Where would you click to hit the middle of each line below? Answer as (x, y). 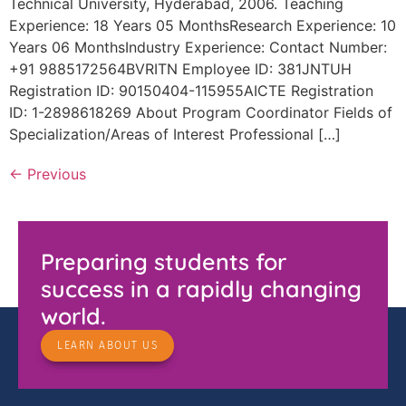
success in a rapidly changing (201, 289)
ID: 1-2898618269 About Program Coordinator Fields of (201, 113)
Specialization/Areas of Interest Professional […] (175, 135)
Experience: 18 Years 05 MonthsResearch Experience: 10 (203, 26)
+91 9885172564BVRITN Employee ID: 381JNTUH (180, 69)
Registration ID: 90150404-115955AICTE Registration (191, 91)
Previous (54, 174)
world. (73, 316)
